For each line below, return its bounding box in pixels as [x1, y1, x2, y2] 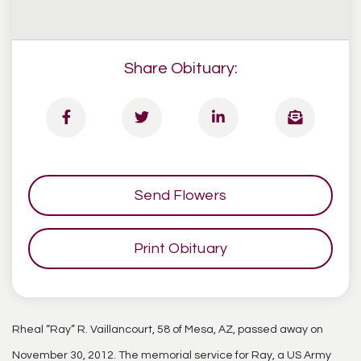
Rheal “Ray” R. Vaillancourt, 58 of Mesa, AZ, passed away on [12, 324, 323, 335]
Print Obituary [133, 241, 228, 256]
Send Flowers [135, 188, 226, 203]
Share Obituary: [123, 60, 238, 77]
